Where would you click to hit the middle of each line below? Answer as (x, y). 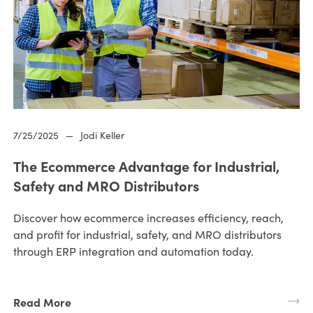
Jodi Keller (102, 136)
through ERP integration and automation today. (133, 252)
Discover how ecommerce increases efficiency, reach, (148, 218)
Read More (42, 302)
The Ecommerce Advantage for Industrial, (146, 166)
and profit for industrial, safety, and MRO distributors (147, 235)
